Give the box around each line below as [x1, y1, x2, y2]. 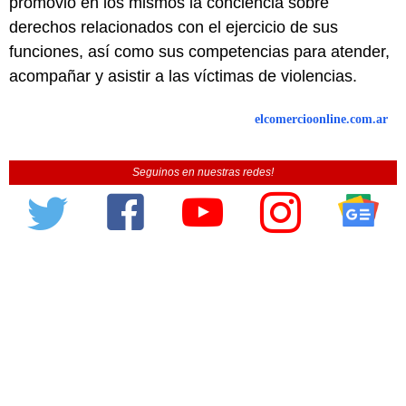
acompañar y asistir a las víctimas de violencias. [9, 66, 357, 85]
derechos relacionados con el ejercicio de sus [9, 17, 338, 36]
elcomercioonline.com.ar [255, 111, 388, 126]
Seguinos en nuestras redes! [132, 165, 274, 179]
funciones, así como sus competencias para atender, [9, 42, 390, 61]
